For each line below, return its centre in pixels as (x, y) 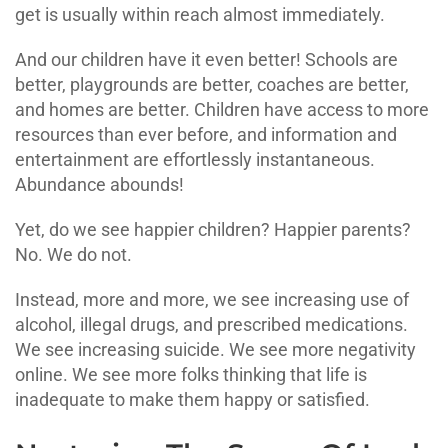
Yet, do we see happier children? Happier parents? (213, 229)
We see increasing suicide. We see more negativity (215, 349)
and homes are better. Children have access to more (222, 109)
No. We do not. (73, 254)
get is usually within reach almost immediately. (200, 14)
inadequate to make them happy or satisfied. (192, 399)
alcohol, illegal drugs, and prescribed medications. (211, 324)
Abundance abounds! (99, 184)
